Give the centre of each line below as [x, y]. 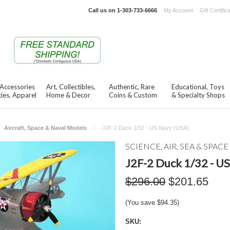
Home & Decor [68, 95]
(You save [141, 203]
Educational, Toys [198, 87]
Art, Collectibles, [71, 87]
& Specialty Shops [198, 95]
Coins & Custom [133, 95]
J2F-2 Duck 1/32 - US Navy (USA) [146, 128]
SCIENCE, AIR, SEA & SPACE [177, 146]
